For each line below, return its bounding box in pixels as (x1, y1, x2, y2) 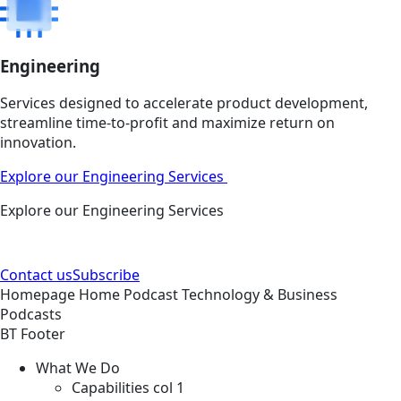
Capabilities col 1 (72, 378, 184, 398)
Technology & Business (182, 285, 337, 305)
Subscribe (73, 265, 140, 286)
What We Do (36, 358, 120, 379)
